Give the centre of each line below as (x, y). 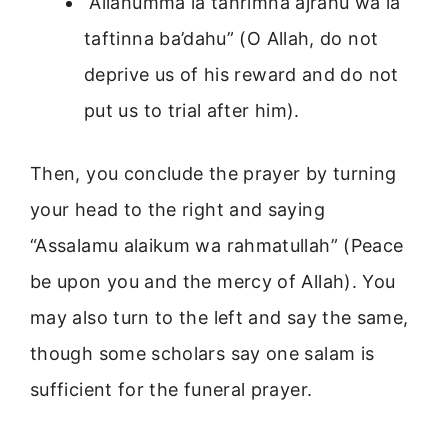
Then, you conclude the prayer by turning (213, 174)
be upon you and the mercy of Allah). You (213, 282)
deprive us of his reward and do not (241, 75)
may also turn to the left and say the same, (219, 318)
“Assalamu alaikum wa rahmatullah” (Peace (217, 246)
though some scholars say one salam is (202, 354)
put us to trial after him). (192, 111)
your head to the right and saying (177, 210)
